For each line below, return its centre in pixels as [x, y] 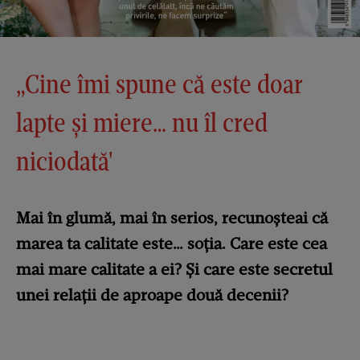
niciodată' [65, 162]
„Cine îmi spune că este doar [160, 84]
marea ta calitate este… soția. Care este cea [172, 244]
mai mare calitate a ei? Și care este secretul [174, 270]
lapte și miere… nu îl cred [142, 123]
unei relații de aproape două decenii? [152, 295]
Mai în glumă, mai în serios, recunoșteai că [172, 218]
